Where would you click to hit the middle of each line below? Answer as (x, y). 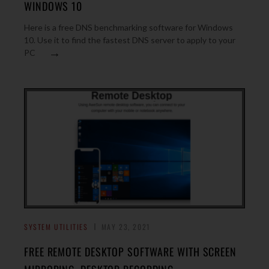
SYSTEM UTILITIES (56, 227)
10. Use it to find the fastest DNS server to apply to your (130, 40)
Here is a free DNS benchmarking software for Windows (128, 27)
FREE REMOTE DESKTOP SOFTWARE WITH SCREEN (130, 252)
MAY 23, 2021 (126, 227)
